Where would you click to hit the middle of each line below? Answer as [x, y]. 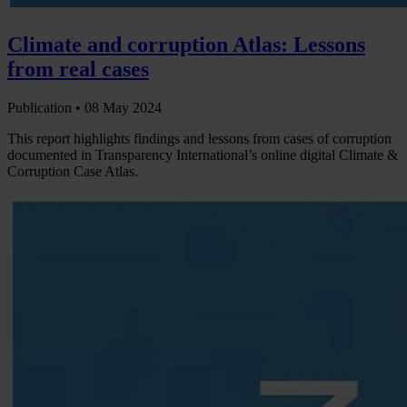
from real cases [78, 69]
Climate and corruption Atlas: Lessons [186, 45]
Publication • [46, 107]
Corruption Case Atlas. [73, 171]
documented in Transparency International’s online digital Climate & [203, 154]
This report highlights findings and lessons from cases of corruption [199, 138]
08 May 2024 [123, 107]
